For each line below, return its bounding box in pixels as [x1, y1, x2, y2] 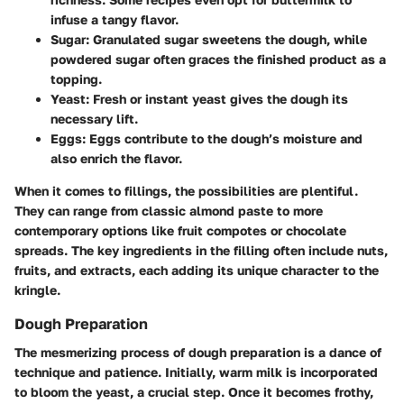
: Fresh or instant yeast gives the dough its [86, 90, 348, 106]
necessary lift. [50, 110, 138, 126]
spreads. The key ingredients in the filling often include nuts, [14, 242, 388, 258]
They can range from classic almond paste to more [14, 202, 323, 218]
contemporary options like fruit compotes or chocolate [14, 222, 346, 238]
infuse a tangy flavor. [50, 11, 179, 27]
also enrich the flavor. [50, 150, 182, 166]
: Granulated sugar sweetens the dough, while [86, 31, 367, 47]
